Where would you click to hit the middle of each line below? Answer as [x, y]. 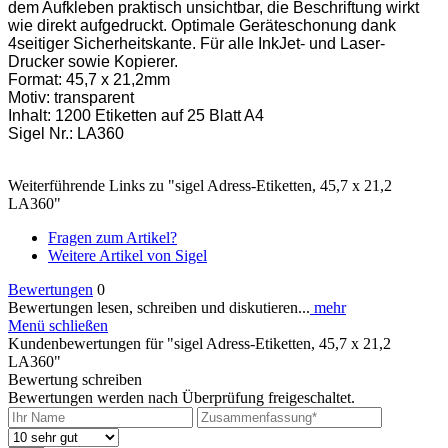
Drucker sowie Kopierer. [93, 61]
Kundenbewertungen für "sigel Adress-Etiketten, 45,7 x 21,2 [199, 343]
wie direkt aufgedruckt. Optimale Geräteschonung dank [202, 25]
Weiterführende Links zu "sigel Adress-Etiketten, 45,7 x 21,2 [200, 185]
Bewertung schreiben [75, 379]
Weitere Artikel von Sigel [127, 255]
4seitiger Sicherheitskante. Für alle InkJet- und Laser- [196, 43]
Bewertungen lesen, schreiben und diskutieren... [159, 307]
